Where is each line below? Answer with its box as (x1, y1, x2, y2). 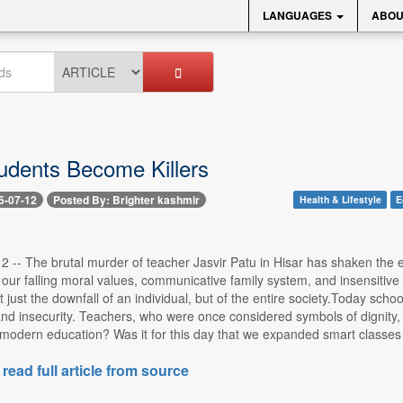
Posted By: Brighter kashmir (52, 192, 200, 209)
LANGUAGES (263, 7, 335, 23)
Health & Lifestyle (299, 193, 381, 206)
